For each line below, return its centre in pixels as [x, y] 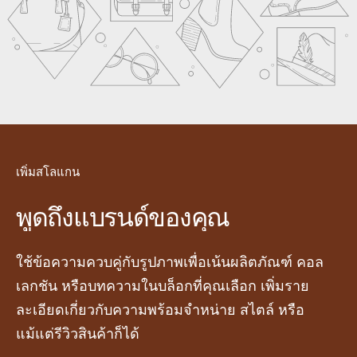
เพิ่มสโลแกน [48, 173]
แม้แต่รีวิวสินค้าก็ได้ [78, 334]
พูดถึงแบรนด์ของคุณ [123, 216]
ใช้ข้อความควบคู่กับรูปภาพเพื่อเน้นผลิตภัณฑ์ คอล [170, 263]
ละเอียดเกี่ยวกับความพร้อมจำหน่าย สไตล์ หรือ [160, 310]
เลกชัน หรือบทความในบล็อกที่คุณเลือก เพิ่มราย [163, 286]
